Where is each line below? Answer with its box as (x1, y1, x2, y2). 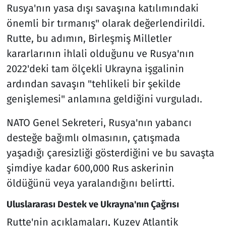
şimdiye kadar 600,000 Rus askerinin (6, 162, 174, 175)
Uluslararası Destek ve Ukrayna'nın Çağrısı (6, 199, 179, 210)
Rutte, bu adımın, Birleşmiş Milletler (6, 32, 172, 45)
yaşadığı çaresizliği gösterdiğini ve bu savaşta (6, 147, 214, 159)
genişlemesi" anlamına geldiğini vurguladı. (6, 93, 202, 105)
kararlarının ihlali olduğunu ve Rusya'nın (6, 47, 194, 60)
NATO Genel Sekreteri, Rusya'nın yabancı (6, 117, 192, 129)
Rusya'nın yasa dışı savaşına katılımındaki (6, 2, 199, 15)
